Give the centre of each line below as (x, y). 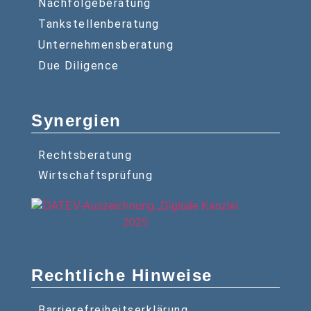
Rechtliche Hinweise (122, 276)
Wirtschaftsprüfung (95, 176)
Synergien (76, 121)
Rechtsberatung (85, 155)
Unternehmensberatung (106, 45)
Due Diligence (79, 66)
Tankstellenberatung (99, 24)
